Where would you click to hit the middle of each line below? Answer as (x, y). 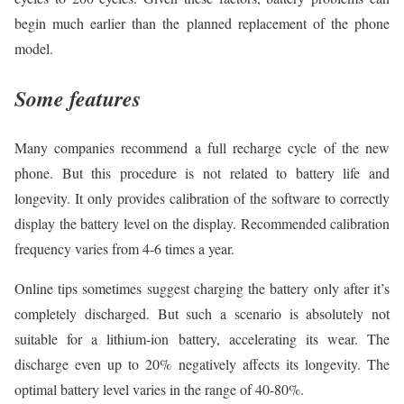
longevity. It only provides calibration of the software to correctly (202, 197)
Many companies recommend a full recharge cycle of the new (202, 147)
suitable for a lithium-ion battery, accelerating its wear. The (202, 338)
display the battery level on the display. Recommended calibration (202, 223)
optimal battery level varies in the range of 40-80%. (159, 389)
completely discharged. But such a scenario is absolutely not (202, 313)
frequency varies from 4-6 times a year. (124, 248)
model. (34, 49)
